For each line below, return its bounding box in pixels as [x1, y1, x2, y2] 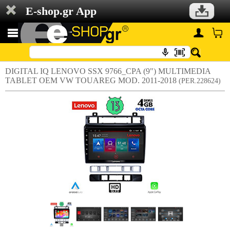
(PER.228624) [179, 77, 221, 85]
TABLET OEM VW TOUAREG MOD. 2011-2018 [5, 76, 179, 85]
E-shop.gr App [26, 5, 97, 17]
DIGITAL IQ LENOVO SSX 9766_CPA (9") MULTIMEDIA [5, 67, 211, 75]
